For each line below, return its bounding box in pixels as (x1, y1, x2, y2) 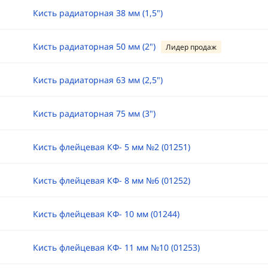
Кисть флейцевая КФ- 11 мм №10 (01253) (32, 242, 200, 253)
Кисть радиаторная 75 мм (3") (32, 108, 156, 119)
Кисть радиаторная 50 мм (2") (32, 41, 156, 52)
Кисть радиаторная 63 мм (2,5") (32, 74, 163, 86)
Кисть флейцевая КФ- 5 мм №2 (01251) (32, 141, 190, 153)
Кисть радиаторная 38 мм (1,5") (32, 7, 163, 19)
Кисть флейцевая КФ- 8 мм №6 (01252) (32, 175, 190, 186)
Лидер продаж (165, 42, 217, 52)
